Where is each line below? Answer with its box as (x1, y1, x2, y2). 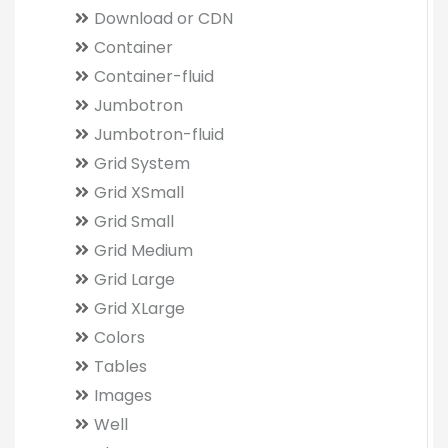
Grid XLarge (94, 297, 185, 320)
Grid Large (94, 268, 175, 291)
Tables (94, 355, 147, 378)
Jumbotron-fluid (94, 123, 224, 146)
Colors (94, 326, 145, 349)
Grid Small (94, 210, 174, 233)
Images (94, 384, 152, 407)
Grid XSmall (94, 181, 184, 204)
